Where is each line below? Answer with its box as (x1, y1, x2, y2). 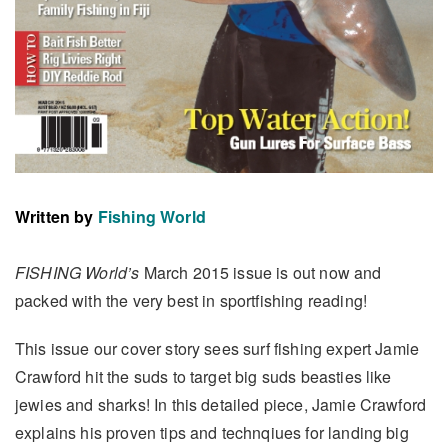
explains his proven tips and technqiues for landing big (15, 420, 409, 444)
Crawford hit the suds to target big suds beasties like (15, 364, 392, 388)
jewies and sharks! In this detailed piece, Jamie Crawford (15, 392, 427, 416)
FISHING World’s (15, 260, 140, 284)
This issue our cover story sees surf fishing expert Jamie (15, 336, 420, 360)
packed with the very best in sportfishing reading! (15, 288, 368, 312)
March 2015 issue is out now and (139, 260, 382, 284)
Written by (15, 204, 94, 228)
